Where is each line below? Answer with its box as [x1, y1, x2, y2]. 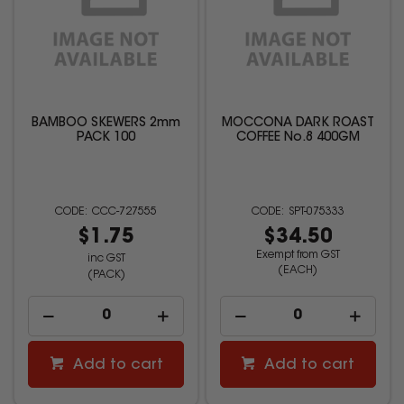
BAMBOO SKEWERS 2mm [32, 116, 181, 130]
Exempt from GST [255, 249, 340, 261]
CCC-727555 [92, 206, 158, 217]
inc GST [87, 252, 125, 264]
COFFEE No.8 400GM [235, 131, 360, 144]
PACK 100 [77, 131, 136, 144]
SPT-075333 [288, 206, 344, 217]
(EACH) [278, 264, 318, 276]
